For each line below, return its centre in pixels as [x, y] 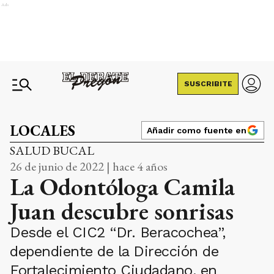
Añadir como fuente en [197, 130]
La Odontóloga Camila [122, 187]
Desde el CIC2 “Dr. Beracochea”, [118, 232]
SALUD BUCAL [52, 150]
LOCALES [43, 131]
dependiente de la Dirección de [114, 251]
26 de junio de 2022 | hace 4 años [89, 166]
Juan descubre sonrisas [122, 211]
